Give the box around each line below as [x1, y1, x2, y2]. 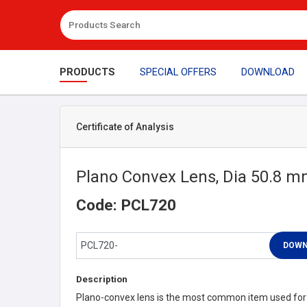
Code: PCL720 [75, 196, 176, 214]
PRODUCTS [60, 66, 115, 78]
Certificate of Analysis [75, 121, 174, 132]
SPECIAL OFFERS [139, 66, 217, 78]
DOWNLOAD [241, 66, 295, 78]
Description [75, 273, 127, 284]
